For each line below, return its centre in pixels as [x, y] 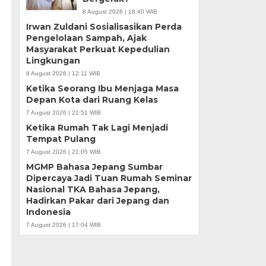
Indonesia [48, 212]
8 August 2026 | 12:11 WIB [63, 73]
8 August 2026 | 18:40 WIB [120, 12]
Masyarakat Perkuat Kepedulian [98, 49]
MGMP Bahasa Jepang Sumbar [94, 167]
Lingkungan [53, 61]
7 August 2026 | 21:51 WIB [63, 113]
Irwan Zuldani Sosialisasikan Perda [104, 27]
